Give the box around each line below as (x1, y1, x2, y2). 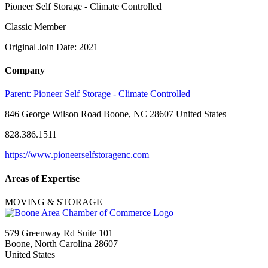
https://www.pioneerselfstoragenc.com (5, 150, 149, 160)
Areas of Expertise (5, 173, 80, 184)
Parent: (5, 89, 33, 99)
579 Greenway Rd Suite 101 (5, 227, 113, 238)
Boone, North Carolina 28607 (5, 238, 118, 249)
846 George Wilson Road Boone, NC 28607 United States (5, 109, 226, 120)
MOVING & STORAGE (5, 196, 102, 207)
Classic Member (5, 21, 66, 32)
